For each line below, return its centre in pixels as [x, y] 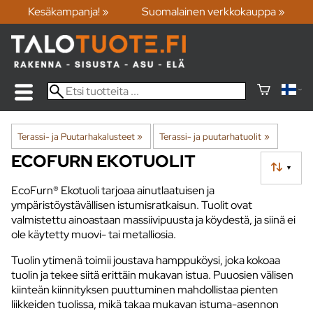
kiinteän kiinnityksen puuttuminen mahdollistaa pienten [145, 289]
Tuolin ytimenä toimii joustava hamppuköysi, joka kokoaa [146, 260]
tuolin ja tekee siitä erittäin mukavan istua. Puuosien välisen [152, 275]
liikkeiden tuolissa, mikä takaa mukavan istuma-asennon [145, 304]
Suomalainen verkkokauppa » [214, 12]
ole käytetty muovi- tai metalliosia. [94, 234]
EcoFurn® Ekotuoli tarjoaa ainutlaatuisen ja [113, 190]
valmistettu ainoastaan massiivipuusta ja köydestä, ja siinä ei [153, 219]
